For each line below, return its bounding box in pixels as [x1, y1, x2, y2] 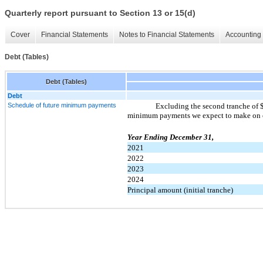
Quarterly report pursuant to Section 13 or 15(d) [5, 8, 195, 18]
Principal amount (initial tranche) [127, 185, 233, 194]
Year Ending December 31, [127, 132, 214, 141]
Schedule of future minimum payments [8, 101, 116, 109]
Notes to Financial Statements [119, 31, 214, 39]
